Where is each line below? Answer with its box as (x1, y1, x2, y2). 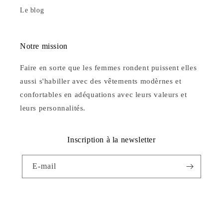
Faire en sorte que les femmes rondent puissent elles (20, 64, 197, 72)
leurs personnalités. (20, 104, 86, 112)
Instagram (19, 209, 50, 217)
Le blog (20, 6, 44, 14)
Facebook (19, 196, 49, 204)
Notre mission (20, 42, 68, 51)
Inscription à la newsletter (67, 135, 156, 144)
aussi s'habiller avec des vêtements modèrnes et (20, 77, 182, 86)
